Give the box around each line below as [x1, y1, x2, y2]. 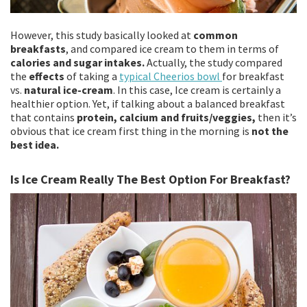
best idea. [10, 138, 59, 152]
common [193, 28, 238, 42]
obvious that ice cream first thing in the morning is [10, 124, 251, 138]
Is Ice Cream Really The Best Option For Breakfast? [10, 171, 291, 188]
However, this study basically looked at [10, 28, 193, 42]
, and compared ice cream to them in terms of [66, 42, 279, 56]
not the [251, 124, 288, 138]
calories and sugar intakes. [10, 56, 147, 70]
